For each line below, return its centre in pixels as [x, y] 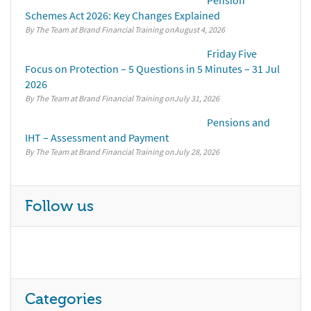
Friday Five [232, 54]
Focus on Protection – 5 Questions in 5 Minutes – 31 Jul [152, 69]
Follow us [59, 207]
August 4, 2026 [200, 30]
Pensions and [238, 123]
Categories [64, 300]
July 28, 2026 [197, 152]
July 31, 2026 [197, 99]
